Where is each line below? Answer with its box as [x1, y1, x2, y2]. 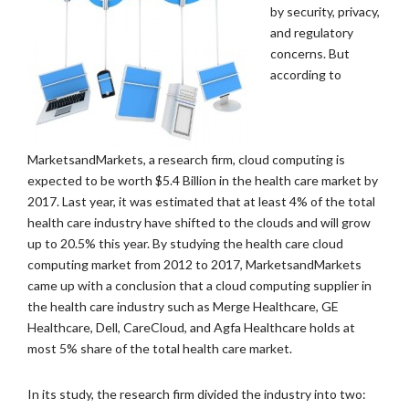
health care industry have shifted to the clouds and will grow [27, 215, 371, 230]
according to [270, 67, 341, 82]
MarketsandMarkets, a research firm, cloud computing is [27, 152, 345, 167]
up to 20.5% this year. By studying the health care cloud [27, 236, 343, 251]
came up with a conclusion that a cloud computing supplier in [27, 278, 372, 293]
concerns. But [270, 46, 350, 61]
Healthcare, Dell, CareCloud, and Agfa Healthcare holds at [27, 320, 355, 335]
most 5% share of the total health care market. [27, 341, 292, 356]
